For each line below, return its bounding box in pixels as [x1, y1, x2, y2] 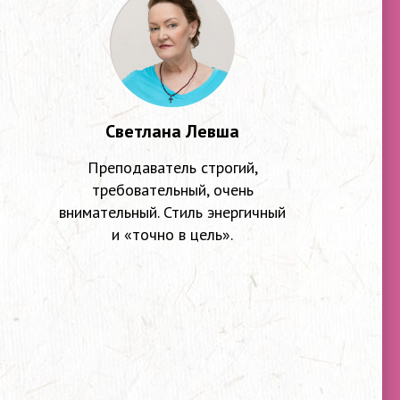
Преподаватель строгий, [87, 157, 258, 178]
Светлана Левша [105, 120, 240, 143]
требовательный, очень [91, 179, 254, 200]
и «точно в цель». [112, 224, 234, 245]
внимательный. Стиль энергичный [59, 202, 287, 222]
